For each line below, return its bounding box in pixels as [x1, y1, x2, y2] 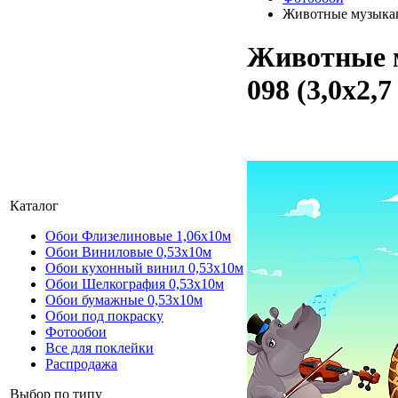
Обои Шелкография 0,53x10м [45, 276, 224, 291]
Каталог [10, 198, 59, 213]
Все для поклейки [45, 340, 154, 355]
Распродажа [45, 356, 117, 371]
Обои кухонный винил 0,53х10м [45, 260, 243, 275]
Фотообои [45, 324, 107, 339]
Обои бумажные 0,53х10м [45, 292, 203, 307]
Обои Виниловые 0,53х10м [45, 244, 211, 259]
